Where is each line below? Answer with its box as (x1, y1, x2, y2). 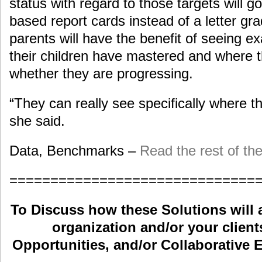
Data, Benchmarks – (9, 142, 140, 158)
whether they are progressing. (9, 65, 193, 81)
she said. (9, 112, 65, 129)
